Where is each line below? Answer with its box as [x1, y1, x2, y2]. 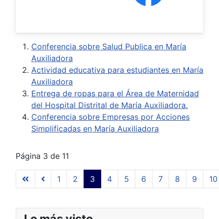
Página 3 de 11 [16, 151, 69, 161]
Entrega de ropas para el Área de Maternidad [31, 88, 199, 98]
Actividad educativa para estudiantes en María [31, 65, 203, 75]
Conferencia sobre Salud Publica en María [31, 41, 186, 51]
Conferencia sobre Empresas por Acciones [31, 111, 190, 122]
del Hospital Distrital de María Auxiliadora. [31, 100, 188, 110]
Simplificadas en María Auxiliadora [31, 123, 159, 133]
